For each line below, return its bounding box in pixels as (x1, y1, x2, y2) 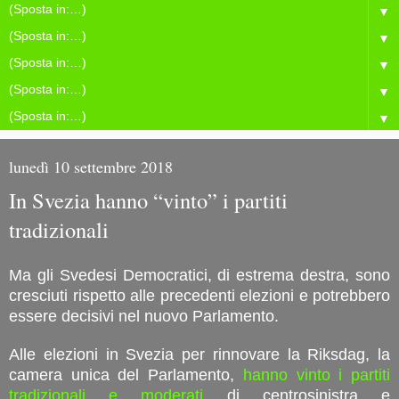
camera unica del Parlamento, (9, 365, 243, 384)
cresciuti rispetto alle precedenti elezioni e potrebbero (9, 286, 390, 305)
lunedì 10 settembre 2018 (9, 156, 173, 177)
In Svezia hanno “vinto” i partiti (9, 185, 288, 215)
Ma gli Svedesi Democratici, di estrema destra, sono (9, 265, 390, 284)
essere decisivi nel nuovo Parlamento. (9, 306, 279, 325)
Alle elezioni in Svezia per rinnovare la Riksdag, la (9, 345, 390, 363)
